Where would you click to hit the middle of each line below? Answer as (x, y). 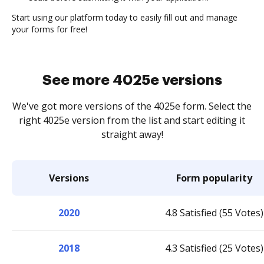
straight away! (132, 134)
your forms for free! (49, 29)
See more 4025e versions (132, 80)
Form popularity (214, 178)
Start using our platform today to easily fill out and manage (125, 17)
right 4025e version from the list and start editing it (132, 120)
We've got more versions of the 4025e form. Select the (132, 106)
